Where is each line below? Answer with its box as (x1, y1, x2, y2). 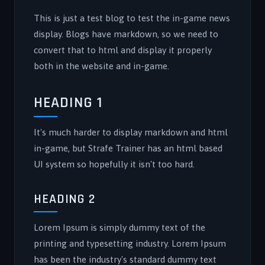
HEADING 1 (34, 93, 103, 112)
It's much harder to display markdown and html (34, 127, 228, 137)
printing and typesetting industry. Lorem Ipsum (34, 238, 226, 248)
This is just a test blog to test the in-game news (34, 13, 230, 23)
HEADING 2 (34, 191, 95, 208)
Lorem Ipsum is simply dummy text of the (34, 222, 205, 232)
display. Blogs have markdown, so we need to (34, 29, 218, 39)
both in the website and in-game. (34, 61, 169, 71)
